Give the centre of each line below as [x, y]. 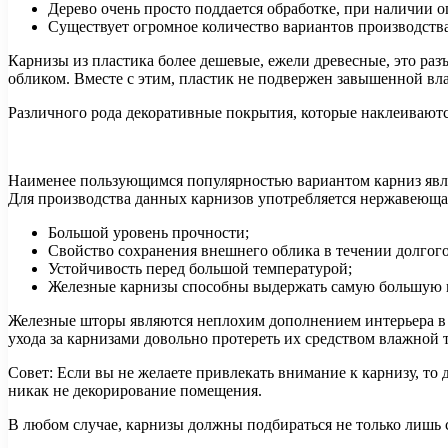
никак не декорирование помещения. [135, 391]
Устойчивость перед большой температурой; [200, 269]
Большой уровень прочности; [148, 233]
